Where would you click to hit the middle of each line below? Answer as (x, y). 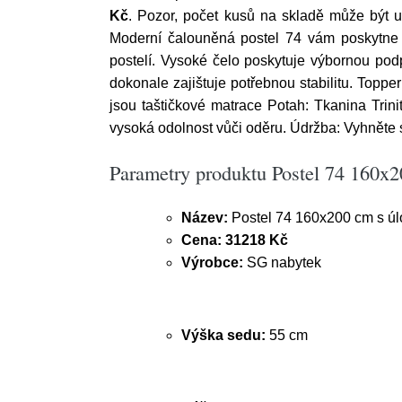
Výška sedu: (223, 335)
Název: (205, 218)
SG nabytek (282, 262)
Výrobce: (212, 262)
